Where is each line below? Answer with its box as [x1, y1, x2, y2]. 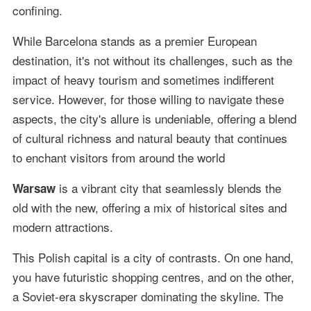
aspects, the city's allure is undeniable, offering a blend [12, 110, 296, 128]
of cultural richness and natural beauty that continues [12, 129, 287, 147]
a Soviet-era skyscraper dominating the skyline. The [12, 287, 283, 305]
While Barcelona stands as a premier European [12, 32, 257, 50]
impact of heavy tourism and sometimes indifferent [12, 71, 274, 89]
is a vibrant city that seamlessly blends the [55, 179, 281, 197]
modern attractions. [12, 218, 113, 236]
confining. [12, 1, 62, 19]
